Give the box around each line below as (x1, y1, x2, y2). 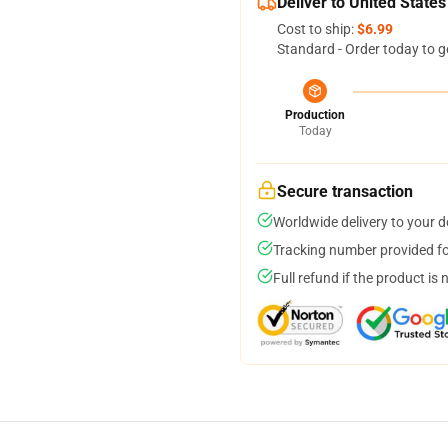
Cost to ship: (277, 21, 357, 37)
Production (285, 108, 345, 122)
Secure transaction (277, 182, 413, 201)
